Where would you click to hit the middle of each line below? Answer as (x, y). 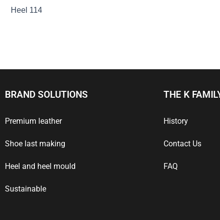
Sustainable (26, 189)
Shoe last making (35, 144)
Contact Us (183, 144)
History (176, 121)
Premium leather (33, 121)
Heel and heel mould (40, 166)
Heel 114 (27, 10)
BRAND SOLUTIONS (46, 95)
